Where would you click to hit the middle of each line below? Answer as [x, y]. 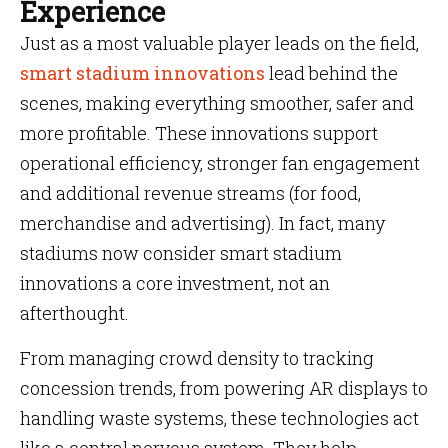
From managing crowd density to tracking [197, 358]
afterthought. [74, 313]
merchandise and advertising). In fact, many [202, 223]
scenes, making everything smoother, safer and [217, 103]
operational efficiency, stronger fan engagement [220, 163]
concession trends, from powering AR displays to [224, 388]
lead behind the [333, 73]
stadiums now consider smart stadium [181, 253]
